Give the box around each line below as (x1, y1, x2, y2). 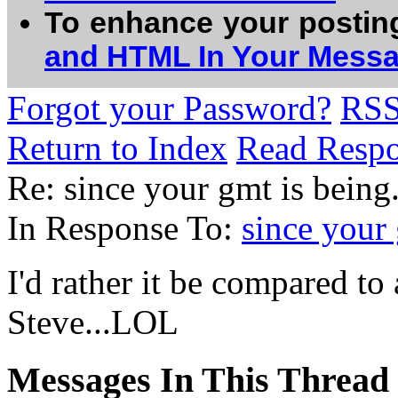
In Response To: (7, 209, 242, 247)
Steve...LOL (7, 303, 179, 341)
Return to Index (7, 129, 227, 167)
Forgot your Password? (7, 89, 331, 127)
